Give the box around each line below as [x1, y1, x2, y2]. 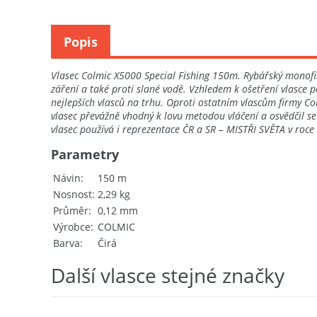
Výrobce [53, 220, 91, 234]
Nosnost [53, 188, 92, 202]
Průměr [53, 204, 88, 218]
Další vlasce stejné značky [51, 262, 284, 289]
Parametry [51, 146, 119, 163]
